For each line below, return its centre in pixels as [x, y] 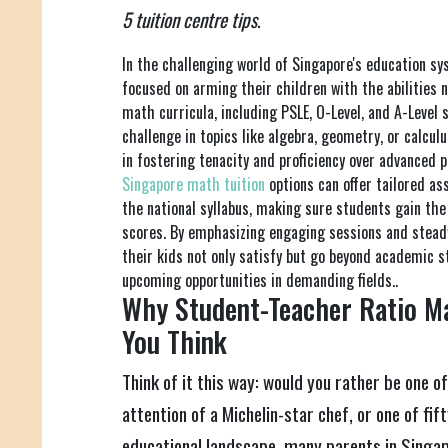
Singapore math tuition [195, 184]
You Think [174, 342]
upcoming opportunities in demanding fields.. [260, 280]
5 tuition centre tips [189, 20]
